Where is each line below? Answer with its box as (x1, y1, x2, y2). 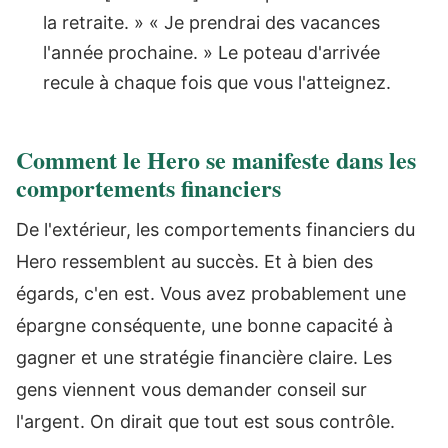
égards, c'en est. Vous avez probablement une (16, 282, 406, 304)
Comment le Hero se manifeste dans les (16, 141, 416, 177)
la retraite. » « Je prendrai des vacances (43, 11, 380, 33)
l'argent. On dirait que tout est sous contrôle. (16, 410, 395, 432)
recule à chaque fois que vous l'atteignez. (43, 71, 391, 93)
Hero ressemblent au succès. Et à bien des (16, 250, 373, 272)
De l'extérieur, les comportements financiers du (16, 218, 415, 240)
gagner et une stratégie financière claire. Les (16, 346, 392, 368)
